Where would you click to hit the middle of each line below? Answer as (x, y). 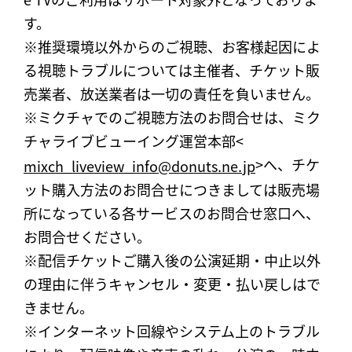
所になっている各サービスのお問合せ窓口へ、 (172, 214)
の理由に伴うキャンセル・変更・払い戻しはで (172, 284)
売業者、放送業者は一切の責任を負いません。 (172, 94)
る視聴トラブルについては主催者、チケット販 (172, 71)
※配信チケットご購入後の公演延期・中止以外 (172, 261)
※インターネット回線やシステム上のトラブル (172, 332)
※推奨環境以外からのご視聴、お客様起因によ (172, 47)
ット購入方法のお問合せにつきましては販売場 (172, 190)
